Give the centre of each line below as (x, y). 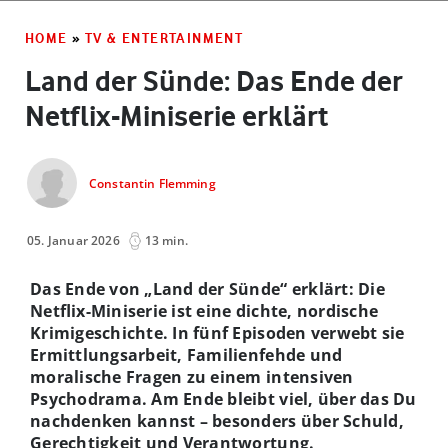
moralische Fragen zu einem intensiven (192, 376)
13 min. (166, 240)
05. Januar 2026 (73, 240)
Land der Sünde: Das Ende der (214, 80)
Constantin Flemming (152, 184)
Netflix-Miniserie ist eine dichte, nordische (204, 310)
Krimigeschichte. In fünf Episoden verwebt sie (217, 332)
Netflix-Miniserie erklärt (176, 115)
